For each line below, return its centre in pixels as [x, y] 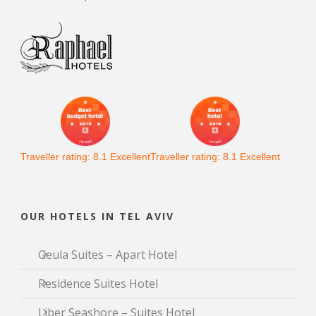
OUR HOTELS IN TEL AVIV [97, 216]
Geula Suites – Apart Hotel [108, 254]
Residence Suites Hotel [98, 283]
